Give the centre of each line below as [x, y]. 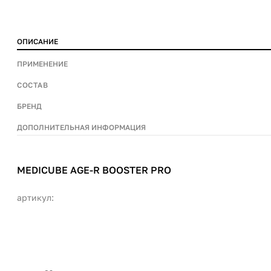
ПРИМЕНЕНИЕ [42, 64]
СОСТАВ [32, 85]
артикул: [35, 198]
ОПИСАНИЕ [38, 41]
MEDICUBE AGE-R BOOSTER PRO [94, 170]
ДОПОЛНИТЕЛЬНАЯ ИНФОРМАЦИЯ [81, 127]
